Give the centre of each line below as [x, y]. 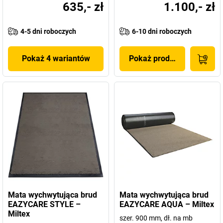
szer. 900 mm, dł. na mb [156, 218]
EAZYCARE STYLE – [44, 204]
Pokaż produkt [155, 58]
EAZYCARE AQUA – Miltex [167, 204]
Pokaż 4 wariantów [56, 58]
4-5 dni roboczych [48, 31]
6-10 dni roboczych [162, 31]
